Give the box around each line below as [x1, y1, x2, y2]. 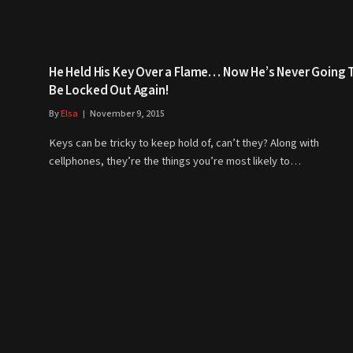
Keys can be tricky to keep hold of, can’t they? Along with [49, 135, 319, 152]
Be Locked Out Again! [49, 81, 169, 101]
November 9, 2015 [90, 107, 165, 121]
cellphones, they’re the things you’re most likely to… [49, 153, 301, 170]
